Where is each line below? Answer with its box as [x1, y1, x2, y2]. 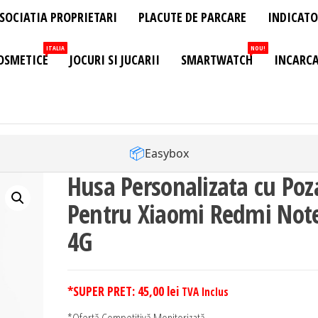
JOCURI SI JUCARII [70, 51, 160, 69]
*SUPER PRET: [67, 283, 138, 300]
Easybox [144, 145, 189, 161]
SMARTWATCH [181, 51, 253, 69]
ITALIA [46, 43, 65, 53]
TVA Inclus [181, 285, 229, 300]
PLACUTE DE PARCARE [138, 9, 246, 26]
